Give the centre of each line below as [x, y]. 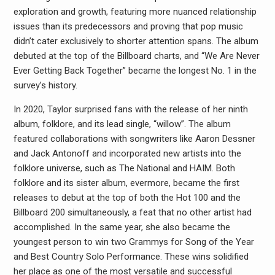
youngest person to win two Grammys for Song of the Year [134, 242]
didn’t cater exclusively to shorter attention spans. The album [136, 41]
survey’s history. [45, 85]
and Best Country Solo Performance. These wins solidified [131, 257]
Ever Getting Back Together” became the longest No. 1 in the [135, 71]
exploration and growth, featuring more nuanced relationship [135, 12]
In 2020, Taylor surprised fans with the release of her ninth [130, 109]
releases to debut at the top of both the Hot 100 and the [127, 198]
